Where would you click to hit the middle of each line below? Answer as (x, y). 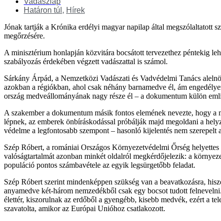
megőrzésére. (24, 36)
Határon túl (43, 10)
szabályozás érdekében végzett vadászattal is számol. (86, 61)
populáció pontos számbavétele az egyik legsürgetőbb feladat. (100, 165)
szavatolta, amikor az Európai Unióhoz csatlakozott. (85, 208)
